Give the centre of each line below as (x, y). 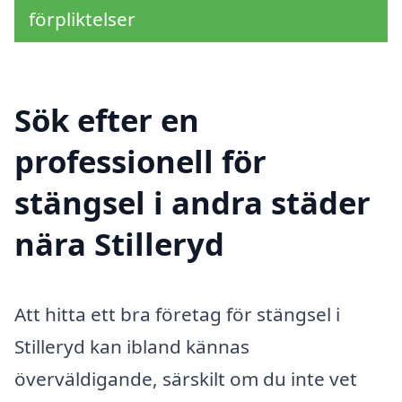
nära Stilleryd (119, 244)
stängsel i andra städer (192, 203)
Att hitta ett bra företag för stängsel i (177, 315)
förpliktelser (82, 18)
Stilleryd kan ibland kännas (132, 347)
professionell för (140, 162)
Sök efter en (107, 120)
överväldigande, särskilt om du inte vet (186, 379)
